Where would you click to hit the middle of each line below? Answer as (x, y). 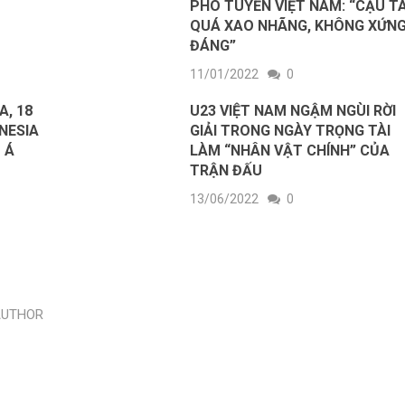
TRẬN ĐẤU (226, 171)
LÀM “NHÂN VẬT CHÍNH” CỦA (290, 151)
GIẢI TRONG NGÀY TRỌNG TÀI (291, 131)
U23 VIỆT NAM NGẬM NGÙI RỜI (293, 111)
